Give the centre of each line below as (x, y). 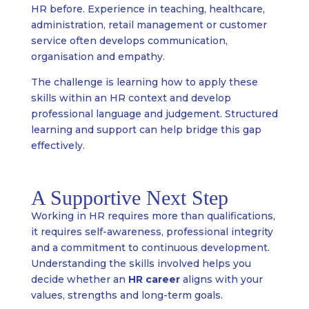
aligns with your (221, 280)
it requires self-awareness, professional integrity (152, 232)
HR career (154, 280)
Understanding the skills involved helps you (141, 264)
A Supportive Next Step (129, 198)
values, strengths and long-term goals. (127, 296)
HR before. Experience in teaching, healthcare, (148, 9)
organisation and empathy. (98, 57)
